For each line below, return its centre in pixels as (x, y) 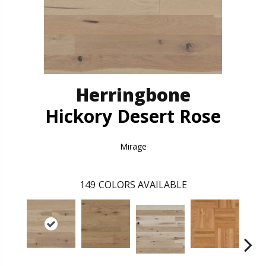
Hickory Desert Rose (133, 116)
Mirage (133, 146)
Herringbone (133, 94)
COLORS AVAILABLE (142, 184)
